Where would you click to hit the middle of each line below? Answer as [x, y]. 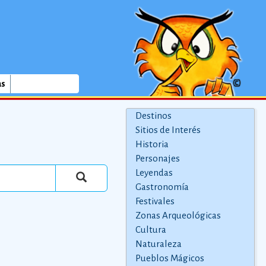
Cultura [151, 229]
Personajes [157, 158]
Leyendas [154, 172]
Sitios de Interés [168, 130]
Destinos [153, 115]
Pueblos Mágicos [170, 258]
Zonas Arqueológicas [178, 215]
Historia [152, 144]
